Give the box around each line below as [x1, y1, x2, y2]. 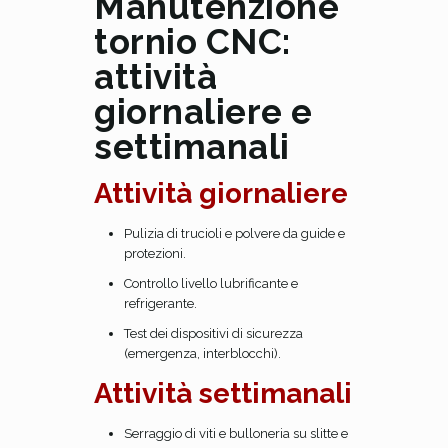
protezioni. [124, 246, 186, 261]
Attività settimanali [94, 377, 352, 410]
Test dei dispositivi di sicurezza [124, 326, 303, 341]
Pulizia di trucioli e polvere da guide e [124, 226, 345, 241]
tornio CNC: [94, 21, 291, 62]
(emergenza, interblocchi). [124, 346, 281, 361]
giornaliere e [94, 91, 313, 132]
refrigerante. [124, 296, 197, 311]
